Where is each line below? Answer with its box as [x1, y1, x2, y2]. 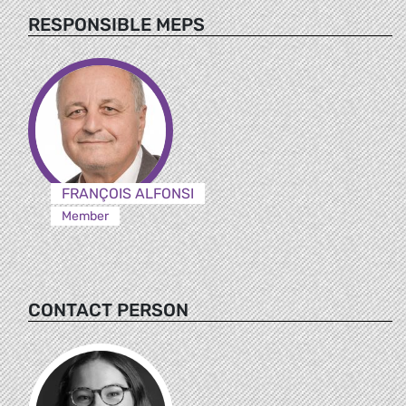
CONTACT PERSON [28, 298, 188, 321]
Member [61, 208, 109, 224]
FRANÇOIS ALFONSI [61, 184, 194, 202]
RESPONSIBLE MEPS [28, 13, 205, 35]
